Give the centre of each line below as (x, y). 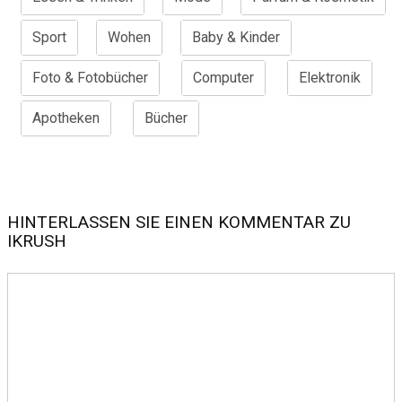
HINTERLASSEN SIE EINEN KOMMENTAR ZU (179, 223)
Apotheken (66, 118)
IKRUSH (37, 241)
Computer (223, 78)
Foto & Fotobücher (90, 78)
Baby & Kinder (236, 38)
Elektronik (330, 78)
